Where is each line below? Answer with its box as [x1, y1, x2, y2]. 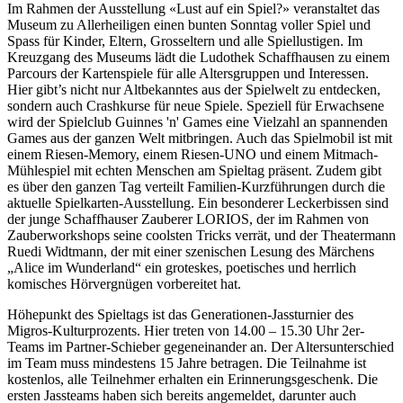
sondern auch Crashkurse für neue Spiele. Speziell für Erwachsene [7, 97, 384, 113]
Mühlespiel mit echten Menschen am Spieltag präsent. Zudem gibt [7, 162, 381, 178]
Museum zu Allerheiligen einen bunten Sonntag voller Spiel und [7, 16, 371, 32]
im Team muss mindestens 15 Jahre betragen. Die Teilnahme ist [7, 354, 366, 371]
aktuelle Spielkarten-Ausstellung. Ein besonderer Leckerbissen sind [7, 194, 389, 210]
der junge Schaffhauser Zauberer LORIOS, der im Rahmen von [7, 210, 369, 227]
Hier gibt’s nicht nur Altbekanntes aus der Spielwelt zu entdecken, [7, 81, 384, 97]
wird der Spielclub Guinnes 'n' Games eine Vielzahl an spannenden [7, 113, 388, 130]
